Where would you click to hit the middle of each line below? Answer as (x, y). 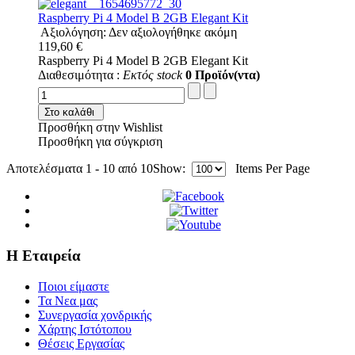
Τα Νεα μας (68, 300)
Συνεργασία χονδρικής (95, 315)
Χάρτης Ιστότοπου (85, 329)
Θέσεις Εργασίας (81, 343)
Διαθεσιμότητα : (80, 75)
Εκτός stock (153, 75)
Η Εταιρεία (44, 255)
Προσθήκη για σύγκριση (100, 142)
